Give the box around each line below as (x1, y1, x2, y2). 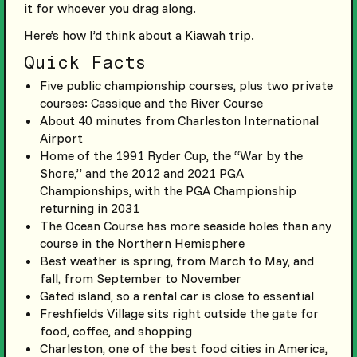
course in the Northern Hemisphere (39, 235, 245, 252)
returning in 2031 (39, 200, 139, 217)
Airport (39, 130, 83, 147)
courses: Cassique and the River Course (39, 95, 263, 112)
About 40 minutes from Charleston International (39, 112, 319, 129)
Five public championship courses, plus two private (39, 77, 333, 94)
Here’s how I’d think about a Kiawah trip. (23, 27, 254, 44)
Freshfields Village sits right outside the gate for (39, 305, 319, 322)
